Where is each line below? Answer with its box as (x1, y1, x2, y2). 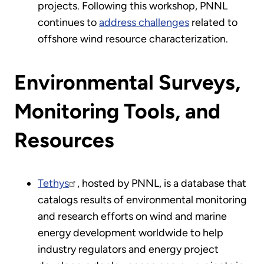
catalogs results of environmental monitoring (38, 193, 247, 207)
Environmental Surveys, (14, 70, 240, 95)
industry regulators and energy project (38, 243, 219, 256)
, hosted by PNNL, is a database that (77, 177, 246, 190)
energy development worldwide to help (38, 226, 223, 240)
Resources (14, 127, 114, 153)
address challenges (99, 15, 189, 29)
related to (189, 15, 237, 29)
